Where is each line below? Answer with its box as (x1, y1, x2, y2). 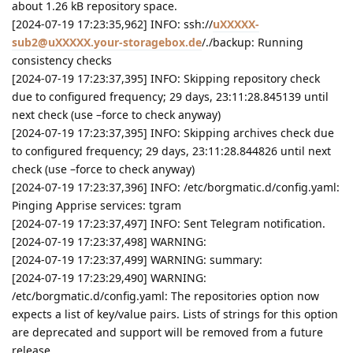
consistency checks (12, 53, 112, 69)
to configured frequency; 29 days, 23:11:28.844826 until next (12, 143, 331, 159)
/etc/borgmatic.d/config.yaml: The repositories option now (12, 288, 319, 304)
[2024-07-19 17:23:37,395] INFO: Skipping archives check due (12, 125, 334, 141)
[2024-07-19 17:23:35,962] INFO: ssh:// (12, 17, 213, 32)
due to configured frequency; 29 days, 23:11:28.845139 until (12, 89, 329, 105)
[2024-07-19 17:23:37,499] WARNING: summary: (12, 252, 262, 268)
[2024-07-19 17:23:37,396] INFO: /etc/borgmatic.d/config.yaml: (12, 180, 340, 195)
